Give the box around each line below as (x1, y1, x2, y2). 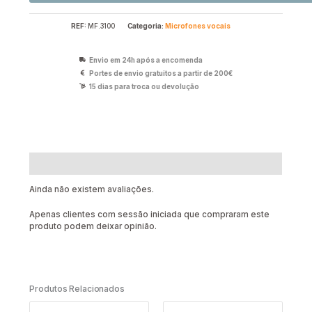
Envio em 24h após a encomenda (89, 56, 203, 64)
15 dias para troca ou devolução (89, 82, 200, 91)
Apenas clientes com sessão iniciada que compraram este (29, 210, 270, 220)
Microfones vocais (165, 22, 231, 30)
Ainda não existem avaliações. (29, 185, 155, 195)
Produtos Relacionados (29, 283, 125, 294)
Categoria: (127, 22, 165, 30)
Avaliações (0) (29, 157, 96, 169)
